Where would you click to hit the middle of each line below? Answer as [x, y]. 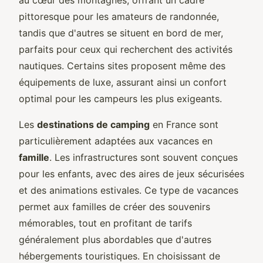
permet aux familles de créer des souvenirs [114, 206]
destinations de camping [93, 124]
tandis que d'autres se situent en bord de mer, [121, 33]
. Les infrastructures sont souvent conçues [144, 157]
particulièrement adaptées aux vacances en [116, 141]
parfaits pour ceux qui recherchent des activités [126, 49]
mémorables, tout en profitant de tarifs [105, 223]
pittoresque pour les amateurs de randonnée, [119, 16]
